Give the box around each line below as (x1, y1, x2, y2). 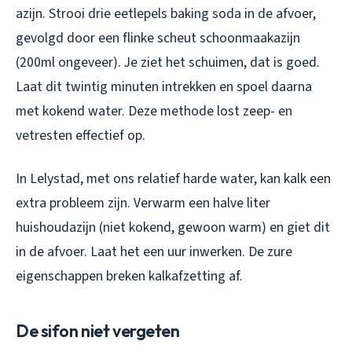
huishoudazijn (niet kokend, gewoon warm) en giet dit (16, 218, 330, 238)
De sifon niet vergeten (16, 320, 180, 343)
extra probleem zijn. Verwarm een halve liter (16, 193, 270, 214)
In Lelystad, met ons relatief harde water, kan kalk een (16, 169, 331, 189)
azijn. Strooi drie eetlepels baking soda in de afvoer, (16, 4, 316, 24)
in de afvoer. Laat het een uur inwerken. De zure (16, 242, 292, 262)
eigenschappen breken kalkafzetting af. (16, 266, 243, 287)
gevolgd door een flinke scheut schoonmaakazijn (16, 28, 300, 49)
